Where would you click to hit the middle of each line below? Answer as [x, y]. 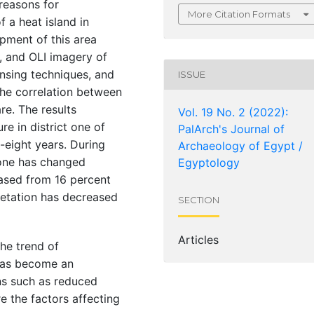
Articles [198, 239]
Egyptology [209, 162]
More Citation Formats [239, 14]
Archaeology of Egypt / [240, 145]
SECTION [199, 200]
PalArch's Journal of [231, 129]
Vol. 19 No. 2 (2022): [233, 112]
